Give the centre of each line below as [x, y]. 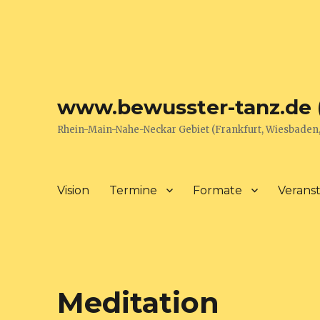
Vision [74, 190]
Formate [218, 190]
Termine [134, 190]
